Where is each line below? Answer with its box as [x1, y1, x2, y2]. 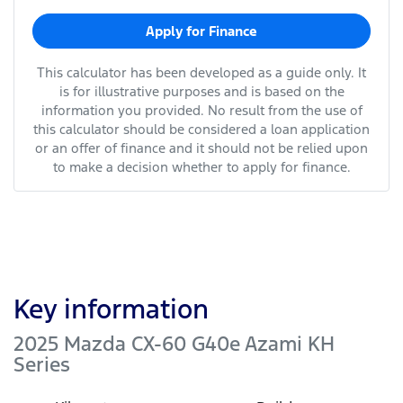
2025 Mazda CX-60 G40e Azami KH [13, 330, 335, 356]
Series [13, 351, 70, 377]
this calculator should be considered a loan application [33, 120, 370, 138]
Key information [13, 291, 209, 326]
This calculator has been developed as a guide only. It [37, 63, 366, 81]
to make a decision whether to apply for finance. [52, 157, 351, 175]
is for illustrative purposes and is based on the [58, 82, 345, 100]
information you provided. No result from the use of [40, 101, 363, 119]
